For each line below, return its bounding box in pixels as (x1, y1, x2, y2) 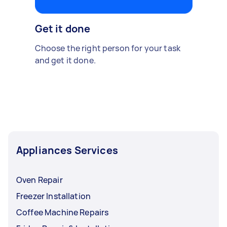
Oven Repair (16, 174, 63, 185)
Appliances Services (16, 143, 118, 157)
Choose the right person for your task (34, 43, 181, 54)
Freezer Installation (16, 191, 91, 202)
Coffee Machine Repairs (16, 207, 109, 218)
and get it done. (34, 55, 96, 66)
